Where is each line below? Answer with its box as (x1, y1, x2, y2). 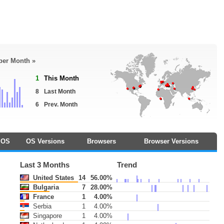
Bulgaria (31, 183, 59, 191)
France (31, 193, 54, 200)
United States (31, 174, 74, 181)
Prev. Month (44, 101, 77, 108)
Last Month (44, 88, 75, 95)
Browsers (86, 137, 116, 145)
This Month (44, 74, 79, 82)
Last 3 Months (20, 161, 70, 169)
